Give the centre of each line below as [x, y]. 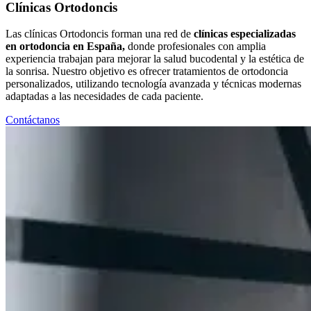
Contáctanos [33, 120]
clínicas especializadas [245, 34]
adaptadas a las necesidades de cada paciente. [104, 96]
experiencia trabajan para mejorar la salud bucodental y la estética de [155, 59]
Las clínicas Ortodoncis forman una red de [100, 34]
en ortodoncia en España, [65, 47]
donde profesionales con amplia [195, 47]
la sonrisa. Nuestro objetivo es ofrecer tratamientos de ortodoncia [147, 72]
